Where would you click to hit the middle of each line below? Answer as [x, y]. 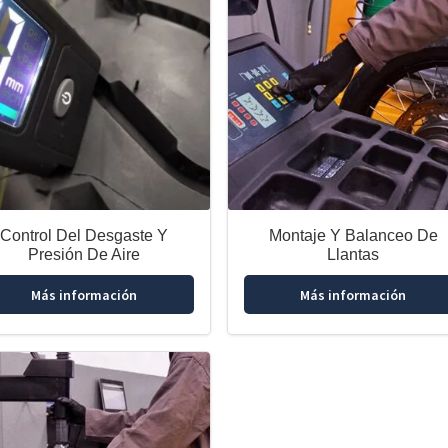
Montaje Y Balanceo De [353, 236]
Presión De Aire [84, 255]
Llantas [353, 255]
